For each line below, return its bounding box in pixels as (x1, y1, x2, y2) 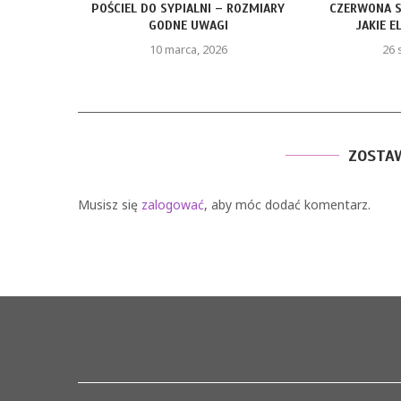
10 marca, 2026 (94, 40, 173, 57)
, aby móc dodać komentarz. (204, 196, 371, 214)
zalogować (141, 196, 204, 214)
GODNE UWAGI (93, 17, 174, 33)
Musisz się (78, 196, 141, 214)
